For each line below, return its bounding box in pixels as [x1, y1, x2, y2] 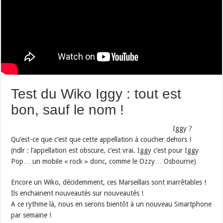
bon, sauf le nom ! [11, 102, 124, 118]
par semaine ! [11, 211, 52, 220]
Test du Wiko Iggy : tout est [11, 86, 182, 102]
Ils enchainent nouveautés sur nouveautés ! [11, 189, 144, 198]
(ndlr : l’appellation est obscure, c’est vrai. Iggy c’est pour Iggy [11, 146, 199, 155]
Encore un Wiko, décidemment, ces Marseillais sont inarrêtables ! [11, 178, 207, 187]
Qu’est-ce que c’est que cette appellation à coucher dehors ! [11, 135, 192, 144]
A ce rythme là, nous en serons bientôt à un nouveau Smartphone [11, 200, 212, 209]
